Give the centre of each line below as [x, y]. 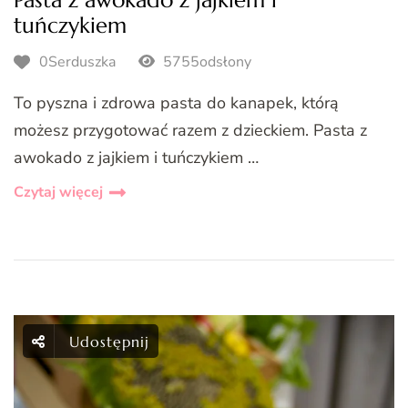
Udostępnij [109, 342]
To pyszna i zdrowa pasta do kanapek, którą [176, 103]
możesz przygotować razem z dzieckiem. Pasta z [190, 131]
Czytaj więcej [58, 193]
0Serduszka [77, 61]
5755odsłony [205, 61]
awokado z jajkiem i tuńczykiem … [136, 158]
